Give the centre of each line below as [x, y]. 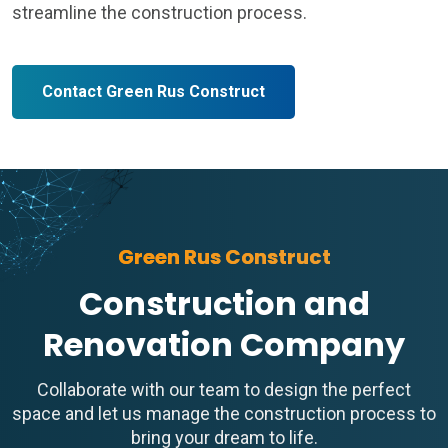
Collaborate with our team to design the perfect [224, 390]
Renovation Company [224, 345]
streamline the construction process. [159, 13]
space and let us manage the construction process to [224, 414]
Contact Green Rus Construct [153, 92]
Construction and [224, 304]
